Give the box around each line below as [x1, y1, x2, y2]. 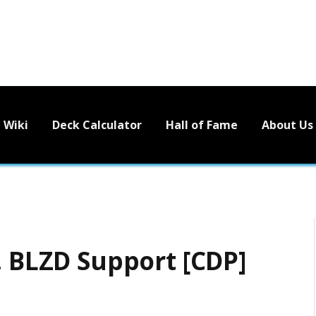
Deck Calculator [52, 116, 142, 133]
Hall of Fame [166, 116, 238, 133]
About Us [262, 116, 313, 133]
